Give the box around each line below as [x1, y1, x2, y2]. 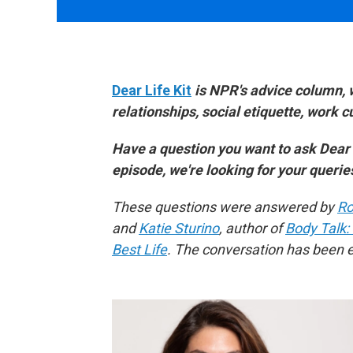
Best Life [112, 241, 167, 258]
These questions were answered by [112, 199, 337, 215]
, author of [219, 220, 285, 236]
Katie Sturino [139, 220, 219, 236]
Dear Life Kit [112, 82, 191, 98]
